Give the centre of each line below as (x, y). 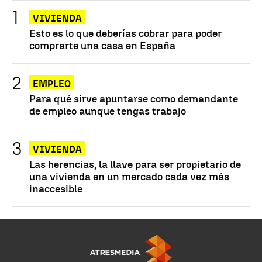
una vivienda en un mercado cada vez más (129, 176)
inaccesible (56, 188)
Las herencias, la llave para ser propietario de (135, 164)
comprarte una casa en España (102, 45)
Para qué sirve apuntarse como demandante (134, 98)
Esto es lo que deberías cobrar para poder (125, 33)
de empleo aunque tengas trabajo (108, 111)
